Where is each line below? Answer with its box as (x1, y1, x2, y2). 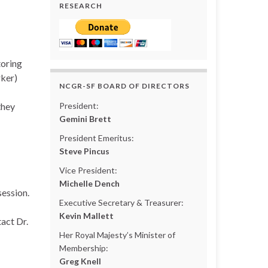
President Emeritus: (59, 132, 134, 143)
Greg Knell (59, 255, 101, 266)
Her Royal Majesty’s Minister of (59, 229, 175, 240)
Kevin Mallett (59, 210, 114, 221)
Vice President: (59, 165, 117, 175)
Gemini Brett (59, 113, 111, 124)
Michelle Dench (59, 178, 120, 188)
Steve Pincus (59, 145, 109, 156)
